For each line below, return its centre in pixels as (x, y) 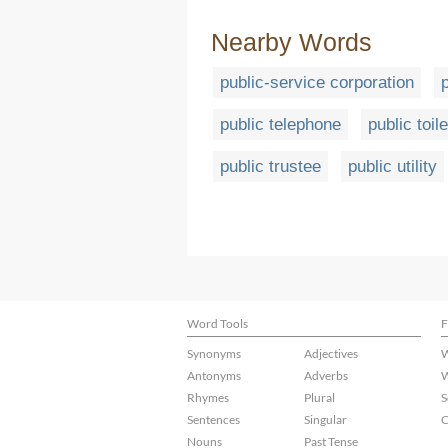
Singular (325, 419)
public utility (392, 167)
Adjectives (331, 353)
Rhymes (208, 397)
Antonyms (214, 375)
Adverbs (326, 375)
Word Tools (217, 323)
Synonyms (214, 353)
